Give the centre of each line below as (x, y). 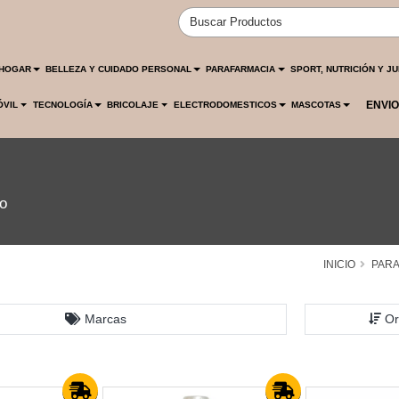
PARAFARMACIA (241, 69)
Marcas (105, 319)
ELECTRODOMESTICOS (225, 105)
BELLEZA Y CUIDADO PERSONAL (119, 69)
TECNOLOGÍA (62, 105)
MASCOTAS (316, 105)
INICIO (339, 265)
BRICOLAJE (133, 105)
